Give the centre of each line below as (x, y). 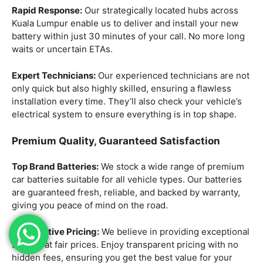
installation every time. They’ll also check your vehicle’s (127, 101)
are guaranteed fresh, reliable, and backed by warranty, (126, 193)
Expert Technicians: (54, 75)
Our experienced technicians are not (173, 75)
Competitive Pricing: (55, 231)
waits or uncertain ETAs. (62, 49)
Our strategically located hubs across (160, 11)
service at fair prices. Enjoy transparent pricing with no (125, 244)
